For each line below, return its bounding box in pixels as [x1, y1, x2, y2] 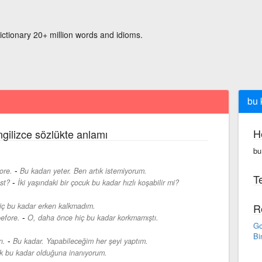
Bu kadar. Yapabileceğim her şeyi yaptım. [12, 235, 148, 246]
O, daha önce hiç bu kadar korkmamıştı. [27, 212, 158, 223]
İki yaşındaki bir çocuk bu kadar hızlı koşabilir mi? [17, 177, 179, 188]
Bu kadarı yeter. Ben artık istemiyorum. [19, 165, 147, 176]
